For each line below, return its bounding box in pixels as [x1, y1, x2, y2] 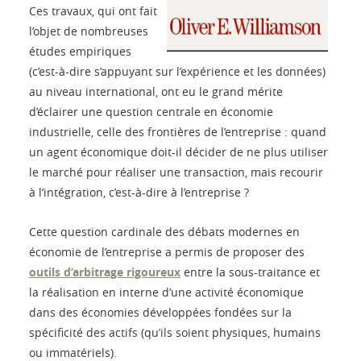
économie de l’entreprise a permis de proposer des [29, 244, 305, 260]
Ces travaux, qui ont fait [29, 3, 157, 19]
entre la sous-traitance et [180, 264, 320, 280]
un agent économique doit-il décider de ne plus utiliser [29, 144, 328, 160]
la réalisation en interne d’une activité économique [29, 284, 304, 301]
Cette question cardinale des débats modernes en [29, 224, 300, 240]
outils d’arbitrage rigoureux [29, 264, 180, 280]
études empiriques [29, 44, 131, 60]
